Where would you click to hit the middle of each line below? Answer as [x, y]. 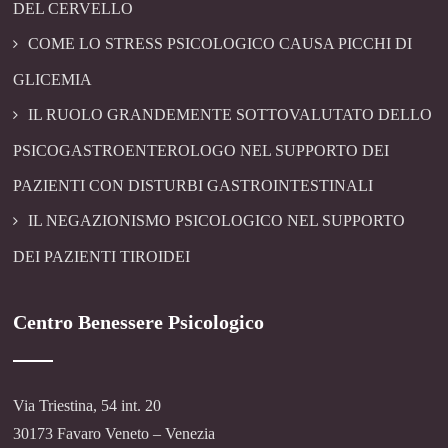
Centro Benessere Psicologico [139, 322]
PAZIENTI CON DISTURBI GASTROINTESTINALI [193, 186]
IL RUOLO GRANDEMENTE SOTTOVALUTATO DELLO [230, 115]
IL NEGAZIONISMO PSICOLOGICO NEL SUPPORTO [217, 221]
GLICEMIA [53, 80]
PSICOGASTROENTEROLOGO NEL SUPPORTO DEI [201, 151]
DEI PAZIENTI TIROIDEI [102, 257]
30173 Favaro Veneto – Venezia [114, 434]
